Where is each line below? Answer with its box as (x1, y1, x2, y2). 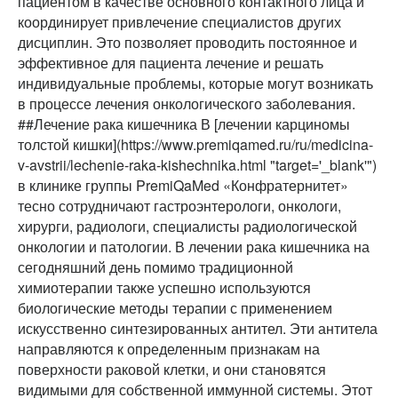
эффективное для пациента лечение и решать (18, 52, 323, 74)
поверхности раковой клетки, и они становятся (18, 359, 326, 380)
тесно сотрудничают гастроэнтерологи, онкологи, (18, 195, 341, 217)
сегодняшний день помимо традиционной (18, 257, 293, 278)
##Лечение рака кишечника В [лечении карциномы (18, 114, 350, 135)
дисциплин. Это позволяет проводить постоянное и (18, 32, 357, 53)
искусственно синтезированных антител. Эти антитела (18, 318, 378, 339)
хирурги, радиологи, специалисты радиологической (18, 216, 357, 237)
